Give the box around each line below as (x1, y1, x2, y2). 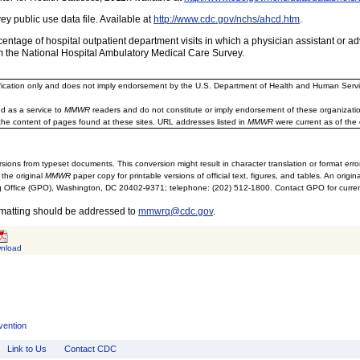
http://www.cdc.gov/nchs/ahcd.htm (153, 14, 300, 25)
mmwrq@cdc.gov (138, 206, 213, 217)
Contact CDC (63, 343, 117, 354)
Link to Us (7, 343, 47, 354)
